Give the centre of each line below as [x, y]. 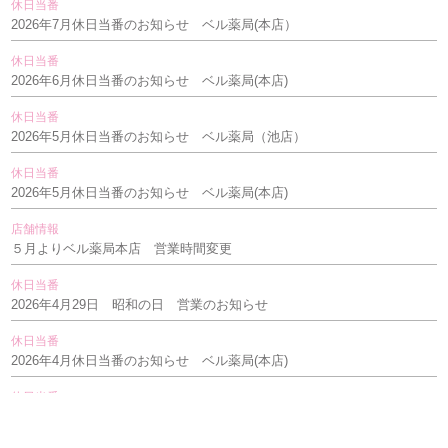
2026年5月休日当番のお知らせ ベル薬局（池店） [159, 136]
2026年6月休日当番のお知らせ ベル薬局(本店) [150, 80]
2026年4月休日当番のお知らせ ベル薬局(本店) [150, 360]
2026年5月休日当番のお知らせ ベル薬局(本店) [150, 192]
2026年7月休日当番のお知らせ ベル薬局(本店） [154, 24]
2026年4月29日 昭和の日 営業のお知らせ [140, 304]
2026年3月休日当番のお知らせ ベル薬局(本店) [150, 416]
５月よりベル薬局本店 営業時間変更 [122, 248]
